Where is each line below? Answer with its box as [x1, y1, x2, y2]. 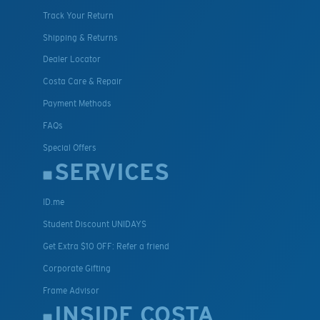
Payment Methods [43, 99, 111, 109]
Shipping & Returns [43, 32, 118, 43]
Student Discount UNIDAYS [43, 219, 146, 230]
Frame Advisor [43, 285, 99, 296]
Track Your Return [43, 10, 114, 21]
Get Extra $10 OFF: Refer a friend [43, 241, 169, 251]
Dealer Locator [43, 54, 101, 65]
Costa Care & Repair [43, 76, 122, 87]
